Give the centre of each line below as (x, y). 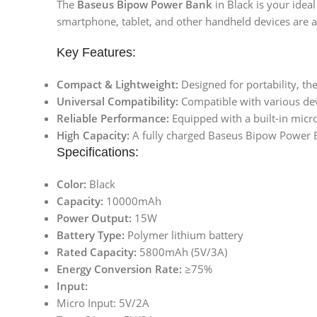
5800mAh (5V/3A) (182, 252)
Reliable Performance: (113, 119)
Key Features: (96, 53)
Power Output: (94, 218)
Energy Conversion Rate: (119, 269)
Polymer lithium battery (184, 235)
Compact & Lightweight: (117, 85)
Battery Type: (91, 235)
